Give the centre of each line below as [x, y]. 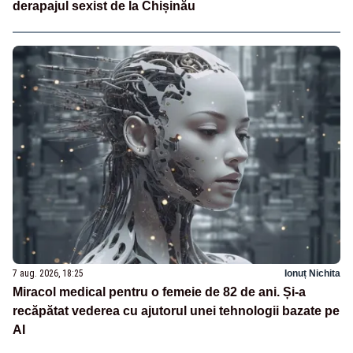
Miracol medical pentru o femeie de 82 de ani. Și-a [159, 292]
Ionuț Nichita [312, 274]
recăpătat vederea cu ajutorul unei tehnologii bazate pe [176, 311]
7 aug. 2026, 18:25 [48, 274]
